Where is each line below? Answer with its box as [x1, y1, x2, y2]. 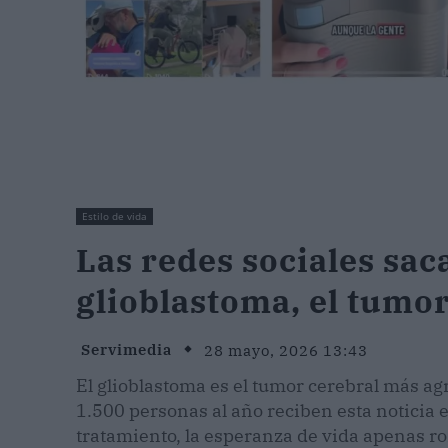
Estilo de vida [82, 209, 147, 224]
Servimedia [81, 339, 172, 359]
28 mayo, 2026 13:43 [204, 340, 368, 360]
